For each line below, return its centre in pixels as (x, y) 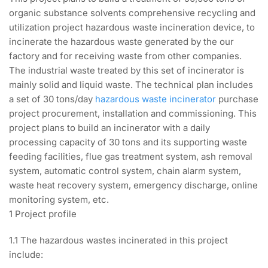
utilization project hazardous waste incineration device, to (132, 28)
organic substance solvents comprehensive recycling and (132, 13)
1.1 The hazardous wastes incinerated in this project (118, 240)
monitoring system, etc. (59, 200)
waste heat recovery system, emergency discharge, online (133, 185)
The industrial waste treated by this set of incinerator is (127, 71)
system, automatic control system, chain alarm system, (125, 171)
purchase (237, 99)
